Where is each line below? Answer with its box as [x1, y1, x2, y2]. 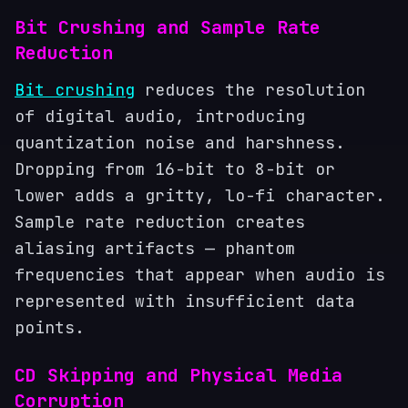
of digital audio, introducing [15, 106, 305, 127]
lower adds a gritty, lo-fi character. [15, 185, 385, 206]
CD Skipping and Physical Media [15, 363, 342, 387]
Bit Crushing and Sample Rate [15, 15, 321, 39]
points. [15, 317, 85, 338]
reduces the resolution [135, 79, 365, 100]
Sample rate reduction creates [15, 211, 305, 232]
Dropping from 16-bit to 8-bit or [15, 158, 335, 179]
